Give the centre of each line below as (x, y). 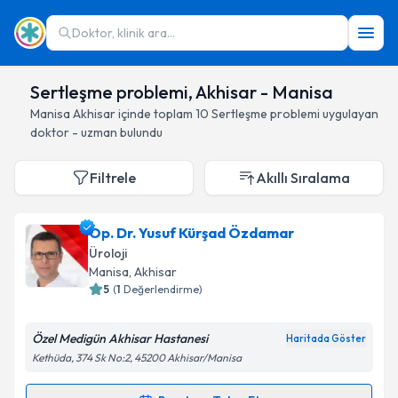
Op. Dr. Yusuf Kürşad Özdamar (191, 233)
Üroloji (108, 253)
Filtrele (113, 178)
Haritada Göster (326, 338)
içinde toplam (154, 114)
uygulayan (349, 114)
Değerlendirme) (163, 289)
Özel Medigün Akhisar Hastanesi (120, 338)
